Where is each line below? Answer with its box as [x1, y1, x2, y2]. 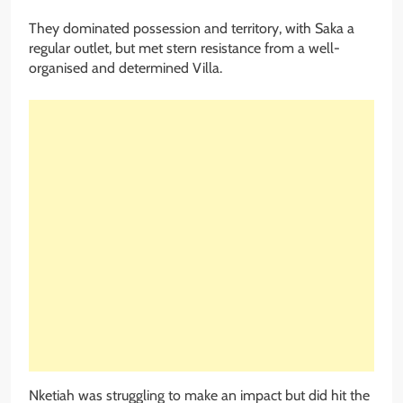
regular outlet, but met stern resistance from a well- [29, 40, 340, 58]
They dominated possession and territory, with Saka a [29, 20, 354, 38]
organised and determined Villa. [29, 59, 222, 77]
